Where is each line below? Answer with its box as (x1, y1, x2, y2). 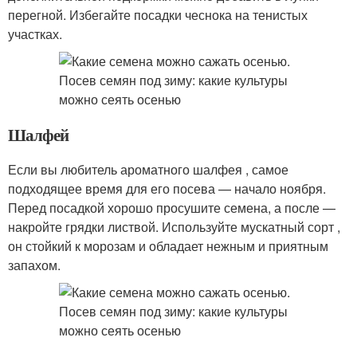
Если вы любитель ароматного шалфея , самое (8, 160, 288, 178)
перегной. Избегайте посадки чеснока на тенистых (8, 6, 308, 24)
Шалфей (8, 123, 69, 147)
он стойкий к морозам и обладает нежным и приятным (8, 237, 328, 255)
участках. (8, 25, 62, 43)
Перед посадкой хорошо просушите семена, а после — (8, 198, 335, 217)
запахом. (8, 256, 61, 274)
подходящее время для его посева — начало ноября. (8, 179, 326, 198)
